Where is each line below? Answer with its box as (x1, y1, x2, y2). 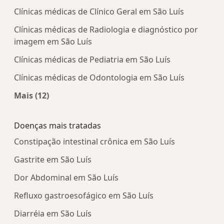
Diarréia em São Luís (14, 208, 91, 219)
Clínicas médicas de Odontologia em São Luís (14, 72, 184, 83)
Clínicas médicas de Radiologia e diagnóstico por (14, 24, 198, 35)
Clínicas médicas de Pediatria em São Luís (14, 54, 170, 65)
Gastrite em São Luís (14, 154, 91, 165)
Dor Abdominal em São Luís (14, 172, 118, 183)
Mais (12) (14, 90, 49, 101)
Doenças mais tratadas (14, 120, 101, 131)
